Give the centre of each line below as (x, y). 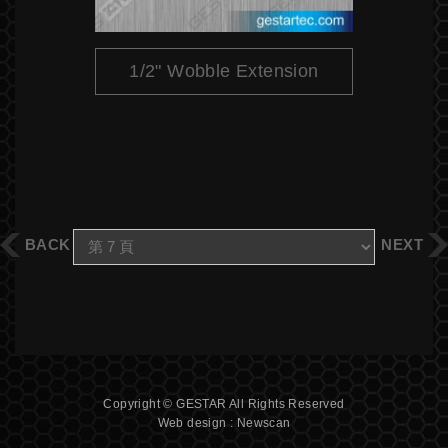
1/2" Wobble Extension (224, 71)
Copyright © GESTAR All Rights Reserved (224, 404)
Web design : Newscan (224, 423)
